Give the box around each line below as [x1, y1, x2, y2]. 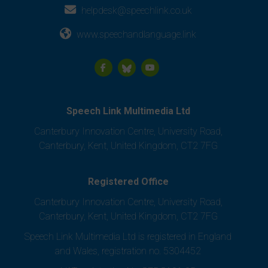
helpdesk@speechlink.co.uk [81, 5, 192, 16]
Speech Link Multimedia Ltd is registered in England [25, 231, 232, 242]
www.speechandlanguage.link [77, 29, 196, 40]
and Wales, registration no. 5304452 [55, 245, 201, 257]
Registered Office [87, 176, 169, 187]
